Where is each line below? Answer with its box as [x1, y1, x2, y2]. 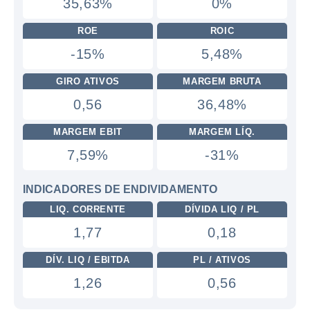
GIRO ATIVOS [56, 76, 120, 86]
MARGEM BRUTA [183, 76, 262, 86]
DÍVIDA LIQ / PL [185, 204, 259, 215]
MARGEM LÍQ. [189, 127, 255, 137]
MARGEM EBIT [53, 127, 122, 137]
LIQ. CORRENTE [50, 204, 126, 215]
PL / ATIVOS [193, 255, 251, 265]
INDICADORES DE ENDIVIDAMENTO [23, 183, 217, 195]
